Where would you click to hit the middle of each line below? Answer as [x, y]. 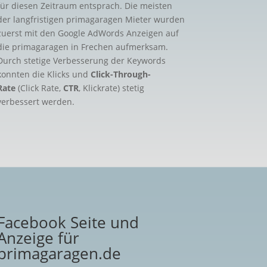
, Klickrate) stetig [111, 88]
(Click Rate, [39, 88]
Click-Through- [120, 74]
